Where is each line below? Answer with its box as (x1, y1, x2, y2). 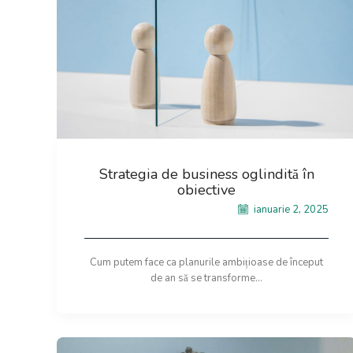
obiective (177, 180, 236, 200)
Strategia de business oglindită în (98, 165, 314, 184)
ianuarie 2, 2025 (251, 202, 329, 217)
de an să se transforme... (150, 270, 262, 285)
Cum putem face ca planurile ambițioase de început (90, 255, 323, 269)
